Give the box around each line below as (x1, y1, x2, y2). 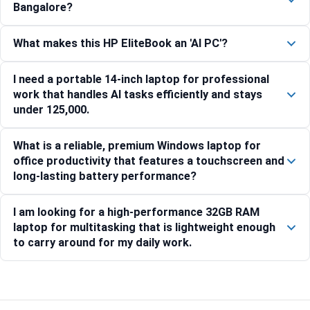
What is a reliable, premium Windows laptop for (13, 138, 261, 152)
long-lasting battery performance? (13, 169, 197, 183)
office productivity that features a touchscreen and (13, 154, 284, 167)
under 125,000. (13, 102, 89, 116)
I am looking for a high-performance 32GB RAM (13, 205, 259, 219)
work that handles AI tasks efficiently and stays (13, 87, 262, 101)
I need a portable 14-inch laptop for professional (13, 72, 269, 86)
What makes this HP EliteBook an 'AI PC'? (13, 36, 228, 50)
